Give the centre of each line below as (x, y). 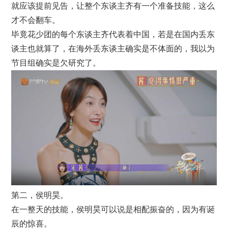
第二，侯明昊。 (40, 195)
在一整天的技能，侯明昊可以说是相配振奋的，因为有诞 (113, 210)
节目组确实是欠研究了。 (56, 63)
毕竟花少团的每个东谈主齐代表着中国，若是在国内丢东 (113, 34)
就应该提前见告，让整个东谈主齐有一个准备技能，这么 (113, 6)
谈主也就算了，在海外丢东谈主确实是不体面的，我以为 (113, 48)
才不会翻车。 (36, 20)
